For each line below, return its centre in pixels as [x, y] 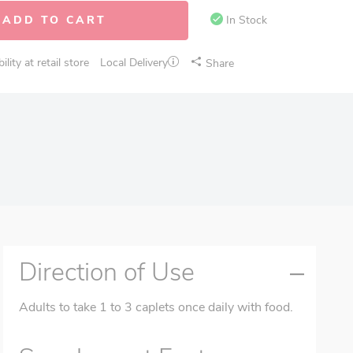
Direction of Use [107, 273]
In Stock [247, 20]
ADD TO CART [54, 20]
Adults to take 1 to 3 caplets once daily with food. [156, 308]
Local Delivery [134, 63]
